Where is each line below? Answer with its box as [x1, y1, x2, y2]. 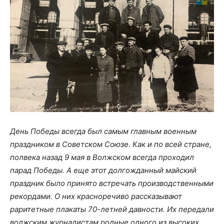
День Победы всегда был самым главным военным [10, 126, 196, 136]
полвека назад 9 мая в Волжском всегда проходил [10, 152, 194, 162]
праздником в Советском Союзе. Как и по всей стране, [10, 139, 211, 149]
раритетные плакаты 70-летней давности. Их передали [10, 204, 214, 214]
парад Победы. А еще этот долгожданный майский [10, 165, 196, 175]
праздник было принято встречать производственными [10, 178, 213, 188]
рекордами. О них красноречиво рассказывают [10, 191, 182, 201]
